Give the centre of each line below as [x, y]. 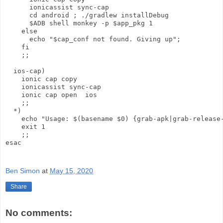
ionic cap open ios [51, 95]
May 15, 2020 [71, 171]
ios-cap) [25, 71]
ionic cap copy [41, 79]
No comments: [39, 213]
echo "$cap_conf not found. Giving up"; [93, 39]
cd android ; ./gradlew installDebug [87, 15]
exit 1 [25, 126]
